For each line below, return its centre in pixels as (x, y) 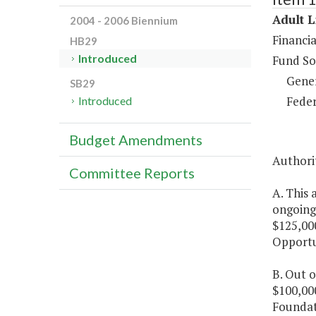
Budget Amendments (136, 140)
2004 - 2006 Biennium (124, 21)
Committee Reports (132, 173)
